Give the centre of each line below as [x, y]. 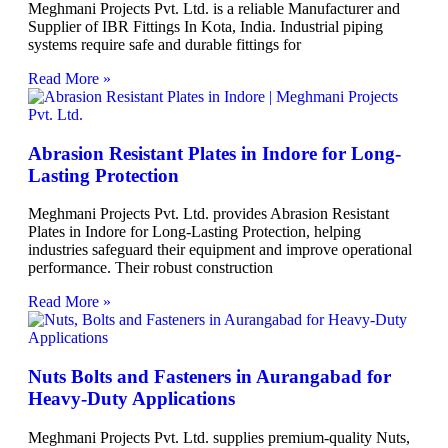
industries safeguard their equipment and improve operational [220, 250]
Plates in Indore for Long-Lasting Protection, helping [194, 232]
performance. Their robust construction [150, 268]
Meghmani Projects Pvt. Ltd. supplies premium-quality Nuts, [219, 437]
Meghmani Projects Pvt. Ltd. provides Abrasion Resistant [208, 214]
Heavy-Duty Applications [131, 399]
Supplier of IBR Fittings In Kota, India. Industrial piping [205, 26]
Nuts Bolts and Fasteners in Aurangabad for [209, 377]
